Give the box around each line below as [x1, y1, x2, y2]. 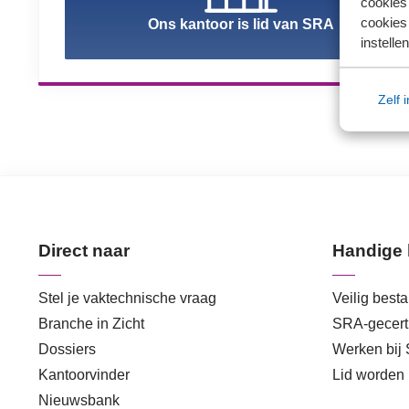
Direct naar [38, 240, 130, 260]
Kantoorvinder [38, 366, 130, 383]
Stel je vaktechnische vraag [38, 289, 216, 306]
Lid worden [332, 366, 404, 383]
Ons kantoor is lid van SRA [148, 16, 335, 32]
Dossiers [38, 341, 96, 357]
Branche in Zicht [38, 315, 144, 331]
